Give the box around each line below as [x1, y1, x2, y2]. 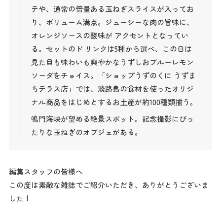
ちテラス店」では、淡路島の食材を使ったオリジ [31, 83, 194, 94]
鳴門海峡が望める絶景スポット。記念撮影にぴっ [31, 113, 194, 124]
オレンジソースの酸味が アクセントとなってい [31, 30, 188, 40]
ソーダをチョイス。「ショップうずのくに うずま [31, 70, 196, 80]
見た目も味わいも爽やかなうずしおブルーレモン [31, 56, 194, 67]
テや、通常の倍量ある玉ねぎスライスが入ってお [31, 3, 194, 14]
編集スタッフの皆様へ [8, 166, 83, 177]
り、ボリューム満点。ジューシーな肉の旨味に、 [31, 16, 194, 27]
